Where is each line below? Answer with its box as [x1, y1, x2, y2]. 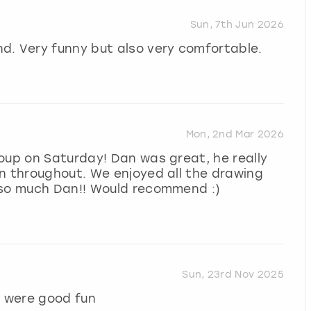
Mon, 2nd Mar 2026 [185, 128, 284, 141]
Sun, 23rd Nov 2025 [182, 268, 284, 280]
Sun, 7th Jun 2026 [190, 19, 284, 31]
